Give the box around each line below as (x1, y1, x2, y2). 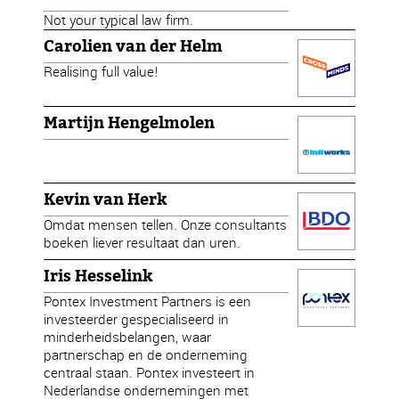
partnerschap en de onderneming (44, 346, 248, 364)
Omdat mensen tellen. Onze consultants (44, 216, 288, 234)
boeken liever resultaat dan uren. (44, 233, 241, 252)
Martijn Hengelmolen (44, 113, 216, 133)
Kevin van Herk (44, 190, 167, 209)
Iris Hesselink (44, 266, 153, 286)
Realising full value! (44, 62, 159, 81)
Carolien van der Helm (44, 37, 224, 56)
